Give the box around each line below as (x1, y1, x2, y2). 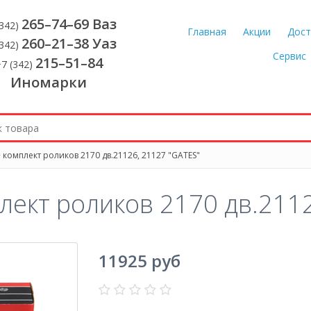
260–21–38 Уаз (21, 34, 117, 53)
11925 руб (98, 249, 180, 272)
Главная (187, 25, 226, 38)
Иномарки (10, 73, 87, 92)
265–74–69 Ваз (21, 15, 117, 33)
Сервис (273, 49, 306, 62)
